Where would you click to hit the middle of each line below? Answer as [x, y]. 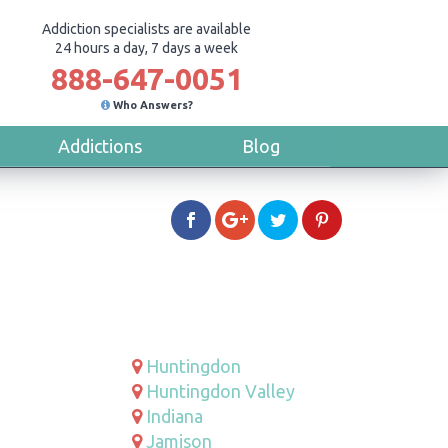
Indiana [175, 415]
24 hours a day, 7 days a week [146, 48]
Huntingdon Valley [221, 390]
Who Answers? [152, 105]
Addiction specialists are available [146, 29]
